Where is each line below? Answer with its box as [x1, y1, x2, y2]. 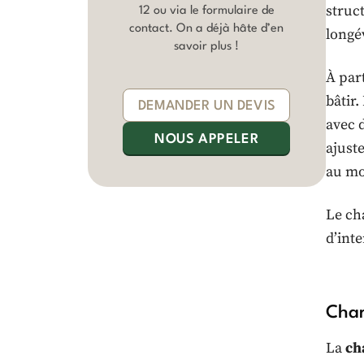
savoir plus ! [174, 41, 240, 54]
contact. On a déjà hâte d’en [129, 23, 284, 36]
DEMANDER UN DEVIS [137, 99, 275, 114]
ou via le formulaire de [149, 5, 275, 18]
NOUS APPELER [154, 132, 259, 147]
